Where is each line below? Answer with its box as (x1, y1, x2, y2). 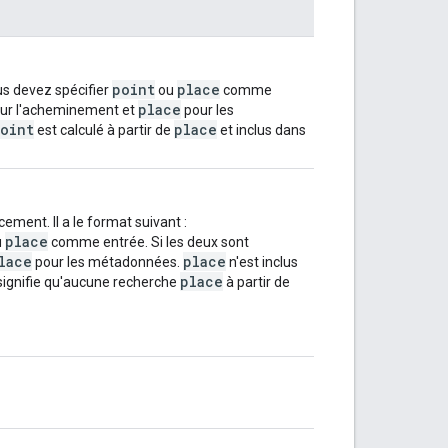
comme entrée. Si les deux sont (48, 233, 249, 250)
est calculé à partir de (34, 121, 174, 138)
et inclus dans (217, 121, 306, 138)
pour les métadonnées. (32, 253, 183, 270)
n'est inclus (226, 253, 298, 270)
